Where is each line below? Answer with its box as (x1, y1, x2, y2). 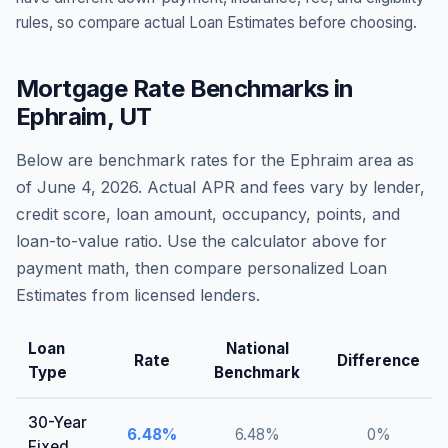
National (225, 339, 289, 358)
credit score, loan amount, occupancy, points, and (16, 204, 400, 224)
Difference (337, 351, 420, 370)
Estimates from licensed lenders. (16, 285, 260, 305)
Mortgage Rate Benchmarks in (16, 74, 354, 103)
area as (353, 150, 414, 170)
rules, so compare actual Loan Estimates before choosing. (16, 13, 417, 32)
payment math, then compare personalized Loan (16, 258, 387, 278)
